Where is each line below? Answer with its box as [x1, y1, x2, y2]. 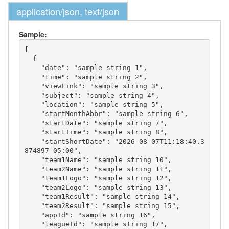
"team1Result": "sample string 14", [24, 192, 41, 200]
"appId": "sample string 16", [24, 211, 41, 219]
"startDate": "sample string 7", [24, 119, 41, 127]
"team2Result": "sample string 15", [24, 201, 41, 210]
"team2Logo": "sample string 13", [24, 183, 41, 191]
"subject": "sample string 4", [24, 91, 41, 99]
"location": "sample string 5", [24, 100, 41, 108]
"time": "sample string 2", [24, 73, 41, 81]
